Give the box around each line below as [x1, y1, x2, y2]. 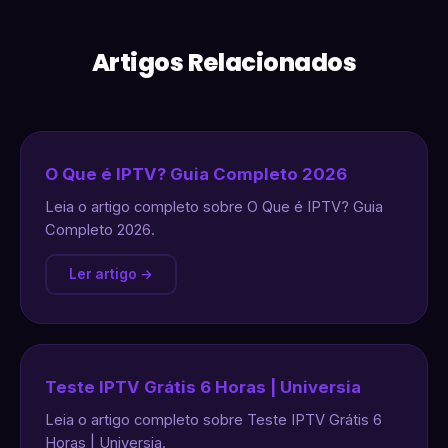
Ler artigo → [69, 266, 153, 282]
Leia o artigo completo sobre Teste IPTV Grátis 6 [45, 411, 382, 429]
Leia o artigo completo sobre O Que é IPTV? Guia [45, 198, 383, 216]
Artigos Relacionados [91, 46, 357, 79]
